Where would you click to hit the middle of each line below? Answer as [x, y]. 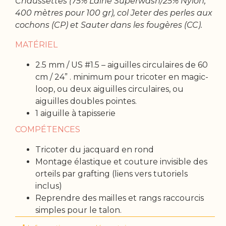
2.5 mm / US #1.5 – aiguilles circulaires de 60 [122, 65]
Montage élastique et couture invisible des [122, 161]
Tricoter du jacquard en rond [95, 149]
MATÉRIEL [37, 44]
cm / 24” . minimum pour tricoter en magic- [122, 77]
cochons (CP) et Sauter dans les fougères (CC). [109, 25]
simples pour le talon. [79, 210]
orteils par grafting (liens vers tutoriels [112, 174]
